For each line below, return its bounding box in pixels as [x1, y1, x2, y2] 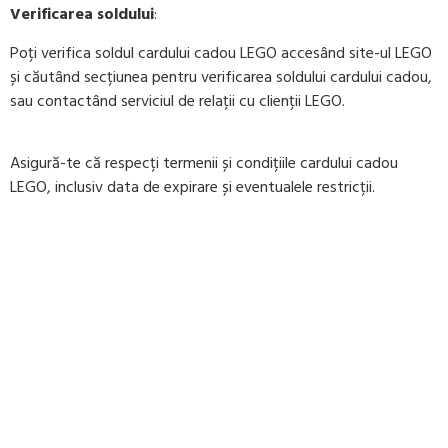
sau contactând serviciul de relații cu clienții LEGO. [10, 87, 345, 114]
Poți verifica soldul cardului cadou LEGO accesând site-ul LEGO [10, 39, 432, 66]
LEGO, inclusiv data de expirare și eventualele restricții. [10, 174, 375, 201]
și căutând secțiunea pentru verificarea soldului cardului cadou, [10, 63, 432, 90]
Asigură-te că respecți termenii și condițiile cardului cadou [10, 150, 398, 177]
